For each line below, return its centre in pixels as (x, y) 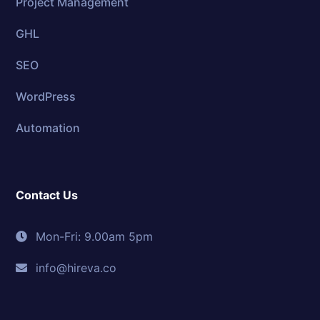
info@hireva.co (76, 268)
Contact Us (47, 195)
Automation (48, 128)
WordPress (46, 97)
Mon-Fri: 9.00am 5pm (95, 237)
